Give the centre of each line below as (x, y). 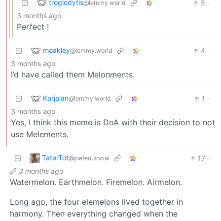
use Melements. (40, 134)
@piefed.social (89, 158)
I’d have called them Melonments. (73, 74)
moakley (56, 50)
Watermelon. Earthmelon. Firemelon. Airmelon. (96, 182)
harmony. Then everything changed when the (94, 213)
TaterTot (55, 157)
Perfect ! (33, 26)
